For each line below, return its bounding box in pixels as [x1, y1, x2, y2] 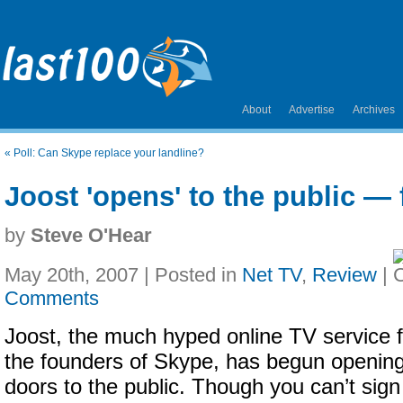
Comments [4, 287, 99, 309]
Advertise [289, 103, 335, 116]
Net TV [242, 264, 301, 286]
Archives [353, 103, 395, 116]
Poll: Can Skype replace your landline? [13, 147, 204, 159]
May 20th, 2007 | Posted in [4, 264, 242, 286]
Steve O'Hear [31, 224, 152, 246]
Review [312, 264, 377, 286]
